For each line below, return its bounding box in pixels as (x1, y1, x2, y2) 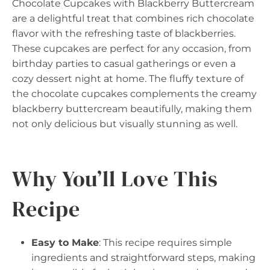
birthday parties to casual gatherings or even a (12, 58, 236, 69)
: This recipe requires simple (99, 237, 232, 248)
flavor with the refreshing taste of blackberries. (12, 28, 236, 39)
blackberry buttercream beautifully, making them (12, 103, 252, 115)
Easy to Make (31, 237, 99, 248)
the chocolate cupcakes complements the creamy (12, 88, 257, 99)
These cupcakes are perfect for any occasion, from (12, 43, 251, 54)
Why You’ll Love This (12, 164, 218, 193)
